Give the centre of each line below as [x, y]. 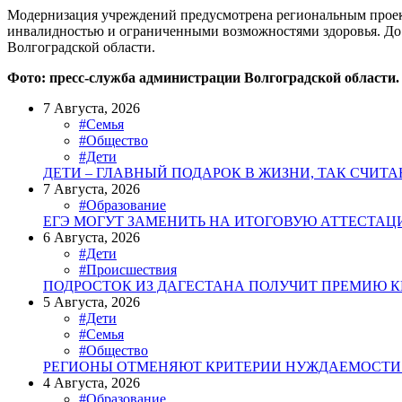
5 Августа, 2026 [92, 301]
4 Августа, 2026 [92, 382]
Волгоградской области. [81, 47]
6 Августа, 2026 [92, 237]
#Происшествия [128, 269]
